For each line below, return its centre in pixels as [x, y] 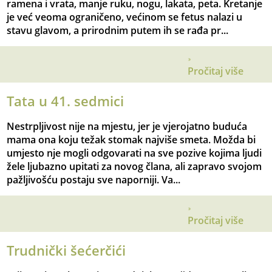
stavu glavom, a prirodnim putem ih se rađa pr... [118, 31]
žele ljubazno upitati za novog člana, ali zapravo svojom [134, 167]
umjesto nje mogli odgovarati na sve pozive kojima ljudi [134, 153]
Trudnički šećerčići [66, 251]
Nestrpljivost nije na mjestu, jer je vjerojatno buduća [127, 127]
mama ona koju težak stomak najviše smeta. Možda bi [131, 140]
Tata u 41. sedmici [66, 101]
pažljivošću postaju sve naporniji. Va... [94, 180]
